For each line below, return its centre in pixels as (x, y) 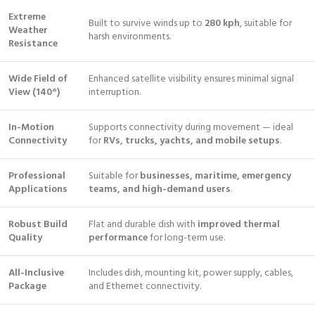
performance (118, 238)
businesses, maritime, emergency (216, 176)
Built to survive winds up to (147, 24)
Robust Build (38, 225)
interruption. (115, 92)
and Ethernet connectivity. (145, 287)
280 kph (222, 24)
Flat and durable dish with (143, 225)
